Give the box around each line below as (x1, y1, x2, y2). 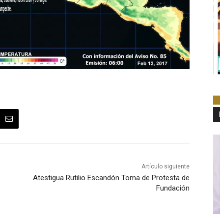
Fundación (156, 184, 190, 193)
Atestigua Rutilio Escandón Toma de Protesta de (32, 173, 190, 183)
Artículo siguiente (141, 163, 190, 170)
